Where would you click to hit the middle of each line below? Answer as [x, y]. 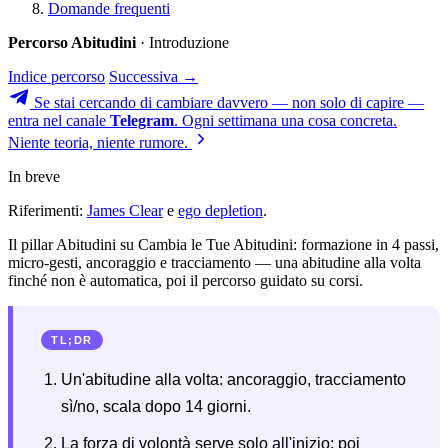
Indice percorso [56, 76]
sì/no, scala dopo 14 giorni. [156, 406]
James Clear [125, 210]
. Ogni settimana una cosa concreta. [285, 120]
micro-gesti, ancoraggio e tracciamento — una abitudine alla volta [214, 262]
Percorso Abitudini [72, 42]
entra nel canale [59, 120]
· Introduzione [182, 42]
